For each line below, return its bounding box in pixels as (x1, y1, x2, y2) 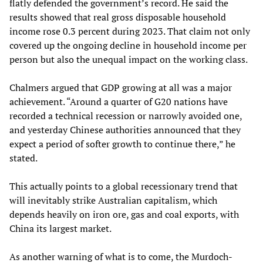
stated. (9, 151, 38, 165)
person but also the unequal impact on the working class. (9, 53, 248, 66)
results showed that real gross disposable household (9, 11, 226, 24)
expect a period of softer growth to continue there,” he (9, 137, 235, 151)
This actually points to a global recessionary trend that (9, 180, 238, 193)
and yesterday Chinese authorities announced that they (9, 123, 241, 137)
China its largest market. (9, 222, 112, 235)
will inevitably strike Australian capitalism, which (9, 194, 217, 207)
